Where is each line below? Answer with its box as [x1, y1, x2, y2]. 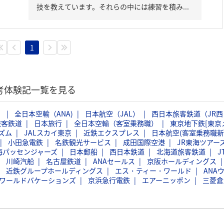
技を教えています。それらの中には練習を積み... [36, 1, 189, 11]
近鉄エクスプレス [83, 127, 139, 137]
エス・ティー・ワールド [115, 165, 191, 175]
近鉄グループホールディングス [6, 165, 103, 175]
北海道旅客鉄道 [156, 146, 205, 156]
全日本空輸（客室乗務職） [74, 118, 158, 128]
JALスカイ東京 [24, 127, 71, 137]
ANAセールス [93, 156, 135, 166]
